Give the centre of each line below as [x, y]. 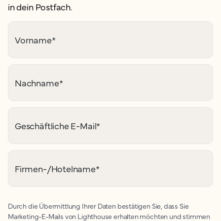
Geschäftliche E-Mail [56, 126]
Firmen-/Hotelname [55, 168]
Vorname [33, 40]
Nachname [37, 83]
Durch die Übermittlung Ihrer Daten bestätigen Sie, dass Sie [98, 206]
